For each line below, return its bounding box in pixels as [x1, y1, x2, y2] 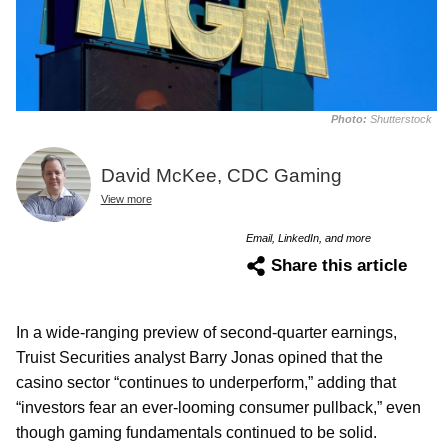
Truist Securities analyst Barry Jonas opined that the [16, 348, 383, 366]
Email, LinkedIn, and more [246, 231, 371, 244]
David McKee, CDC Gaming [100, 164, 342, 186]
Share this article [271, 255, 407, 275]
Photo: [331, 113, 370, 126]
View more [100, 192, 152, 205]
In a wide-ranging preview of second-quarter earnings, [16, 323, 397, 341]
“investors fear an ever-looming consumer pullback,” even [16, 398, 421, 416]
